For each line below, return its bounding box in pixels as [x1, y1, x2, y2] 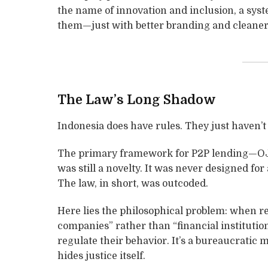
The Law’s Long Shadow [57, 93, 217, 107]
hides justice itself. [57, 250, 146, 261]
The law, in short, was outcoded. [57, 178, 209, 189]
